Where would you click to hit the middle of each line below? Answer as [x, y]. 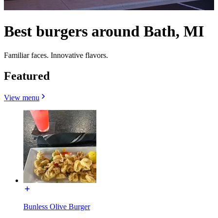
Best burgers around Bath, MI [104, 31]
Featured [27, 76]
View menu [22, 97]
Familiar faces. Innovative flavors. [56, 55]
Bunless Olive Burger [57, 206]
